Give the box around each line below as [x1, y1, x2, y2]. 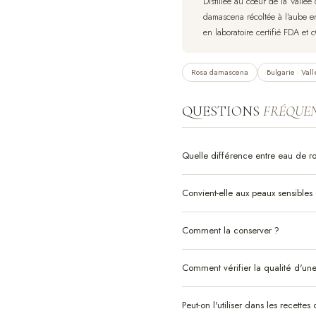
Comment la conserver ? [182, 223, 279, 237]
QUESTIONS [182, 102, 263, 120]
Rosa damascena [191, 66, 248, 78]
